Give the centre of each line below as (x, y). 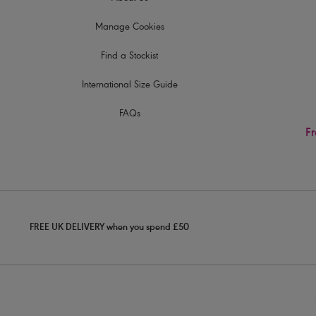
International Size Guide (129, 85)
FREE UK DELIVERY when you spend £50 (109, 229)
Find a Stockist (130, 56)
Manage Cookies (129, 28)
